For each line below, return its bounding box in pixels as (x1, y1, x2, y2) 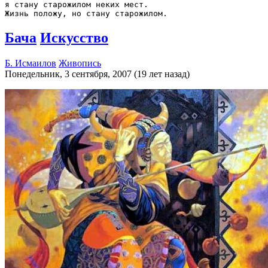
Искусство (40, 29, 108, 45)
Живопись (59, 57, 101, 68)
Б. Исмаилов (5, 57, 56, 68)
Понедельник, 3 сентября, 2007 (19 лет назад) (5, 68, 190, 79)
